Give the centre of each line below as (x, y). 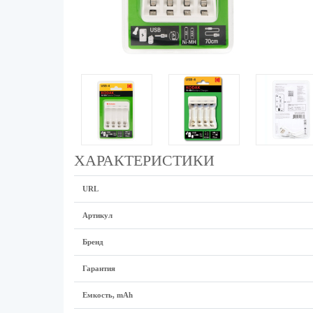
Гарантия (99, 268)
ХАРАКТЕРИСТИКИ (144, 161)
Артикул (97, 215)
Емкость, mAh (107, 295)
